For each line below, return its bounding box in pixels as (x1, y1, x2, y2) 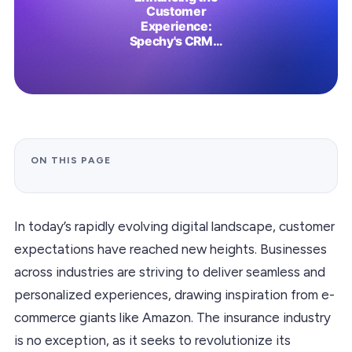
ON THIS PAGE (31, 154, 111, 166)
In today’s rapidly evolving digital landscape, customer (14, 218, 335, 234)
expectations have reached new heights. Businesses (14, 240, 327, 257)
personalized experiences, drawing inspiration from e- (14, 286, 335, 302)
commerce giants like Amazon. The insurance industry (14, 309, 331, 325)
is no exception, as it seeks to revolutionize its (14, 332, 291, 348)
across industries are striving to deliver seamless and (14, 263, 325, 280)
